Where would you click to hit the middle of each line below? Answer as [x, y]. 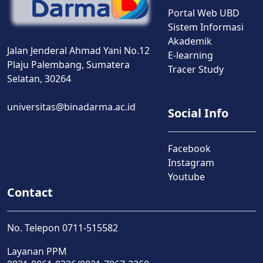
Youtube [186, 176]
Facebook [189, 148]
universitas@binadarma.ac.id [71, 107]
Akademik [190, 41]
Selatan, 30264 [39, 79]
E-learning [190, 55]
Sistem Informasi [206, 27]
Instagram [191, 162]
